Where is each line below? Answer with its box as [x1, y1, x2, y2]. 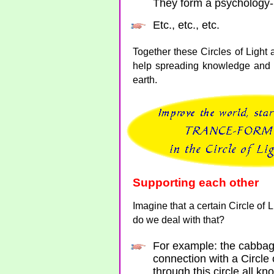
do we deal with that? [133, 215, 224, 225]
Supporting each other [133, 176, 259, 189]
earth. [133, 75, 157, 85]
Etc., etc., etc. [153, 19, 220, 31]
